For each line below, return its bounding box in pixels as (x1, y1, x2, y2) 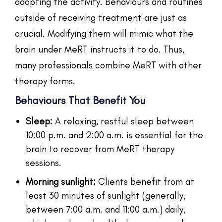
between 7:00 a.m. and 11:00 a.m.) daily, (26, 203, 185, 215)
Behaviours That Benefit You (15, 93, 145, 107)
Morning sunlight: (26, 175, 96, 187)
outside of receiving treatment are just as (15, 11, 187, 23)
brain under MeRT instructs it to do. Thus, (15, 43, 184, 55)
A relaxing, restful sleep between (53, 115, 194, 127)
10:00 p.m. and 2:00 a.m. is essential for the (26, 129, 203, 141)
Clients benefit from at (96, 175, 194, 187)
